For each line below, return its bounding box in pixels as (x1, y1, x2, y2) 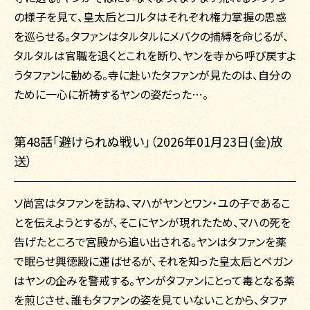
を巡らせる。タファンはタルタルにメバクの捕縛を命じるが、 (14, 28, 289, 45)
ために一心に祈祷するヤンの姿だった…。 (14, 86, 208, 103)
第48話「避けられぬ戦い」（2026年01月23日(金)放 (14, 132, 283, 151)
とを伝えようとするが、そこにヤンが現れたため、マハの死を (14, 214, 291, 231)
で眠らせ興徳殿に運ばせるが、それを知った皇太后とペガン (14, 253, 293, 270)
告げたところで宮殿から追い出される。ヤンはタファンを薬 (14, 233, 286, 250)
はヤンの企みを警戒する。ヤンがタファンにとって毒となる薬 (14, 272, 295, 289)
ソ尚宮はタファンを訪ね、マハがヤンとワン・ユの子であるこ (14, 194, 291, 212)
